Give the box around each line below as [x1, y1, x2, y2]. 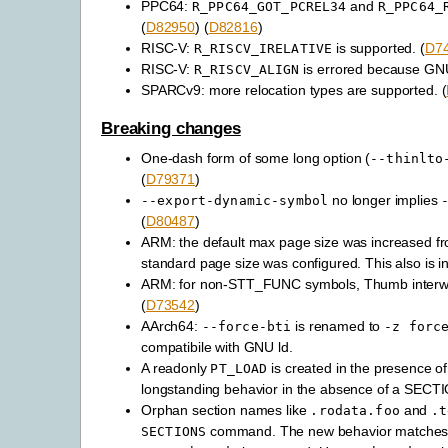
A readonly [141, 359, 211, 376]
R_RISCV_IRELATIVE [193, 41, 333, 57]
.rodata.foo [310, 402, 400, 418]
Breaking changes [101, 118, 241, 138]
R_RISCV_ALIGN [193, 62, 300, 78]
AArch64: [141, 317, 202, 334]
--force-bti [201, 318, 292, 334]
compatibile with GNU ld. [141, 338, 293, 355]
